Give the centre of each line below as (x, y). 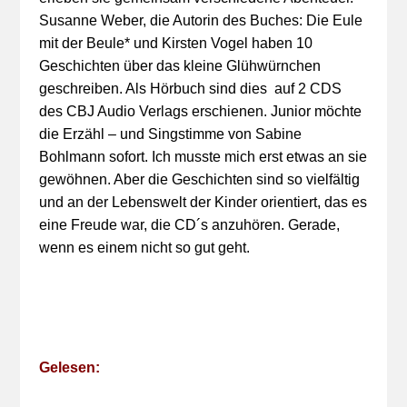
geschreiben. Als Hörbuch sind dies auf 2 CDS (190, 89)
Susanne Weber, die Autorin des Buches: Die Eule (200, 20)
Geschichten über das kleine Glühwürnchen (179, 66)
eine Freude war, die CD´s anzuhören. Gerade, (189, 225)
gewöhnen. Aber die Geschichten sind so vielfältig (199, 179)
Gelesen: (69, 367)
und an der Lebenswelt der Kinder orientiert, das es (203, 202)
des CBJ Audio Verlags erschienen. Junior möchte (200, 111)
